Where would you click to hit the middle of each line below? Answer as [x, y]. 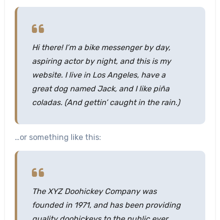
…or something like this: [58, 137]
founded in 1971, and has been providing [106, 205]
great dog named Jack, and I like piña [100, 89]
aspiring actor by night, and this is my [101, 61]
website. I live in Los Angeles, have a [98, 75]
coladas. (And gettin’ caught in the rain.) [106, 102]
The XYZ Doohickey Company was [94, 191]
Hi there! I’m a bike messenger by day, [101, 47]
